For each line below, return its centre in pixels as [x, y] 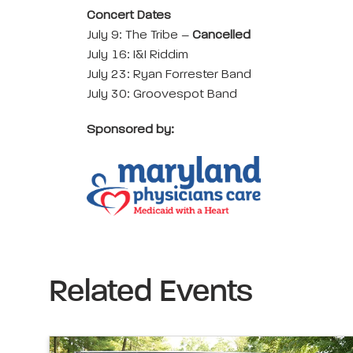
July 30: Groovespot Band [162, 95]
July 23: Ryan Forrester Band [169, 75]
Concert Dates [129, 16]
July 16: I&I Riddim [137, 55]
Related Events [151, 293]
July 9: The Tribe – [139, 35]
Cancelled [221, 35]
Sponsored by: [130, 130]
